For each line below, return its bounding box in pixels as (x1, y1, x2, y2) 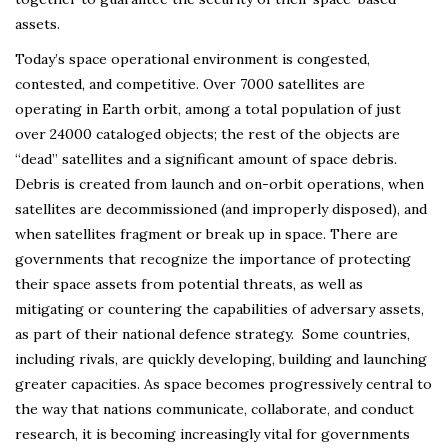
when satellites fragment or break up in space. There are (15, 224, 398, 243)
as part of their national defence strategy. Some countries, (15, 324, 410, 343)
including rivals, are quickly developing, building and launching (15, 349, 427, 368)
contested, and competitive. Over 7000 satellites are (15, 74, 365, 93)
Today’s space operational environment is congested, (15, 49, 370, 68)
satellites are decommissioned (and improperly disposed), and (15, 199, 427, 218)
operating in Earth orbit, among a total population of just (15, 99, 401, 118)
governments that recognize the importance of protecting (15, 249, 411, 268)
